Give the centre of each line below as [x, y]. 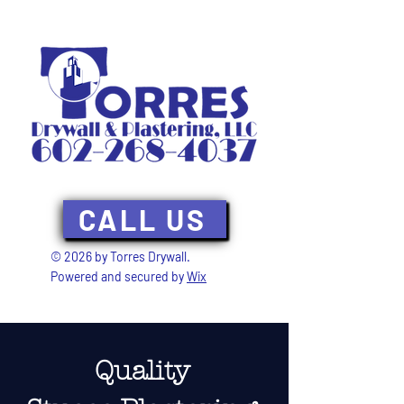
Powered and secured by [119, 276]
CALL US [143, 219]
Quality [142, 371]
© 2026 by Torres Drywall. [120, 257]
